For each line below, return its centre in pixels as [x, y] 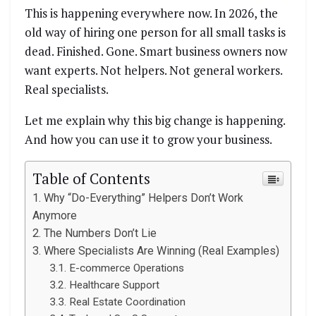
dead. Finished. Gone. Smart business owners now [156, 51]
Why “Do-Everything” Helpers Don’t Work [144, 197]
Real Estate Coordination [128, 302]
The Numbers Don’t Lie [100, 233]
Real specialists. [67, 89]
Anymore [55, 215]
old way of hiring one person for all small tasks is [155, 32]
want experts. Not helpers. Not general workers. [153, 70]
